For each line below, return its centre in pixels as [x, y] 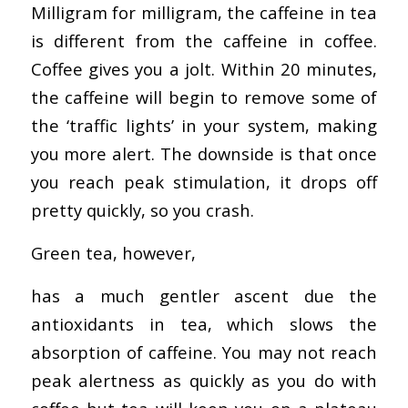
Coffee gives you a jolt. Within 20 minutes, [204, 69]
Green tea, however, [113, 253]
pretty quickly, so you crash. [142, 210]
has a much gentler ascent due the [204, 295]
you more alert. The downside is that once [204, 154]
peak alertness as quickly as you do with [204, 380]
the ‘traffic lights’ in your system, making [204, 126]
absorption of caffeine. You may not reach [204, 352]
